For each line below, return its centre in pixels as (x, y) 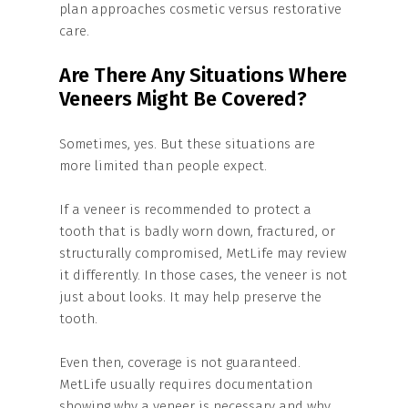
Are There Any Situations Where (203, 75)
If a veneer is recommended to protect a (185, 209)
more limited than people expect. (163, 166)
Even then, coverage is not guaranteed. (180, 362)
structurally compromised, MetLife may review (203, 253)
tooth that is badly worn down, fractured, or (197, 231)
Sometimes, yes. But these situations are (187, 144)
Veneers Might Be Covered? (183, 99)
